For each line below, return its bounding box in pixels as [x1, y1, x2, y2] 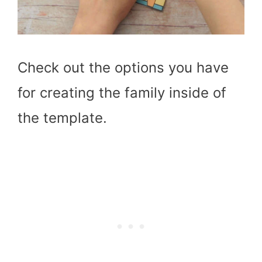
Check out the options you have [18, 59, 229, 77]
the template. [18, 109, 107, 127]
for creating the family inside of [18, 84, 226, 102]
